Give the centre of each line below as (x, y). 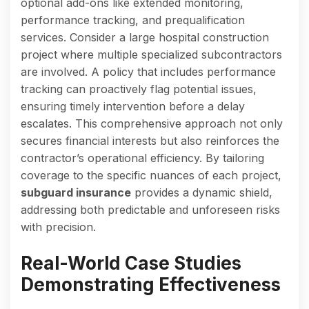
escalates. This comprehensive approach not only (152, 123)
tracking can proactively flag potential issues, (139, 89)
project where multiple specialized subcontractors (151, 54)
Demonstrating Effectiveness (151, 284)
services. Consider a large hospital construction (145, 37)
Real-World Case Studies (131, 263)
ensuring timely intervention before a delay (133, 106)
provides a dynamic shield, (202, 192)
